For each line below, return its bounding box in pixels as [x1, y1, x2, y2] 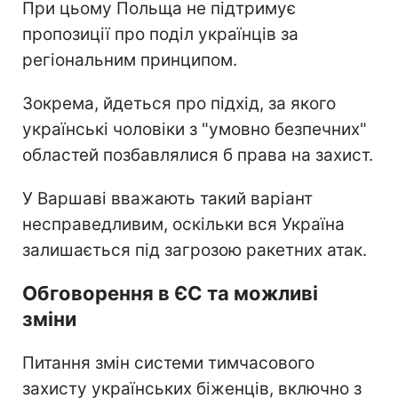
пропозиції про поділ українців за [22, 23, 298, 44]
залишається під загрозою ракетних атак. [22, 239, 367, 260]
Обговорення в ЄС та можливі [22, 281, 318, 305]
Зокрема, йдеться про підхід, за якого [22, 92, 336, 114]
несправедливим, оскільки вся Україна [22, 213, 345, 235]
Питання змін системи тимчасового [22, 352, 314, 373]
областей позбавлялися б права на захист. [22, 144, 373, 165]
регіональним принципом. [22, 49, 237, 70]
